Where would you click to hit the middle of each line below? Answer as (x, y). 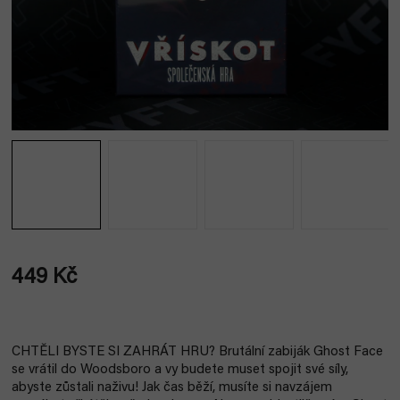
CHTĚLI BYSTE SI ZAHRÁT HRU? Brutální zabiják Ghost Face (197, 352)
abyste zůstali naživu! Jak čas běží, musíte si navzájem (172, 388)
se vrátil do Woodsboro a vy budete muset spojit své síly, (180, 370)
